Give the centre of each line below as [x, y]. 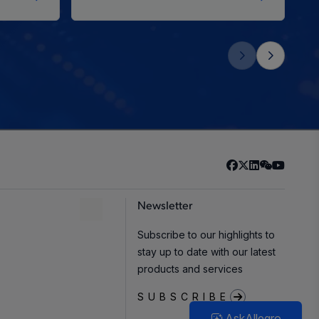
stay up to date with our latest [206, 251]
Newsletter [165, 206]
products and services [190, 268]
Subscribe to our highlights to [206, 234]
